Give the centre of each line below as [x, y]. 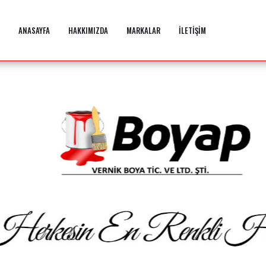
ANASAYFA [34, 30]
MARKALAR [143, 30]
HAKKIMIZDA [88, 30]
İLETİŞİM [192, 30]
